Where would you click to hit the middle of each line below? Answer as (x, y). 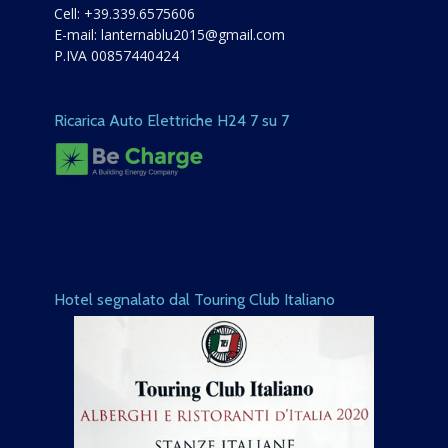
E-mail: (77, 35)
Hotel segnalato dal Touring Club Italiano (194, 300)
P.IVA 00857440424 (116, 56)
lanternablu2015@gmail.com (193, 35)
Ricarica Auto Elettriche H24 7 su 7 (171, 121)
